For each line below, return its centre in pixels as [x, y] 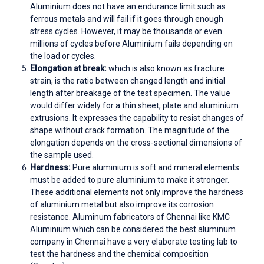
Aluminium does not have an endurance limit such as [128, 6]
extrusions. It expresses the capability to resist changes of [137, 118]
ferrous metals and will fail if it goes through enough [127, 19]
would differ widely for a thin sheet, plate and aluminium [134, 105]
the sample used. [62, 155]
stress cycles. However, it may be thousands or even [126, 31]
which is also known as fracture [166, 68]
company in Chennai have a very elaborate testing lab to [134, 241]
